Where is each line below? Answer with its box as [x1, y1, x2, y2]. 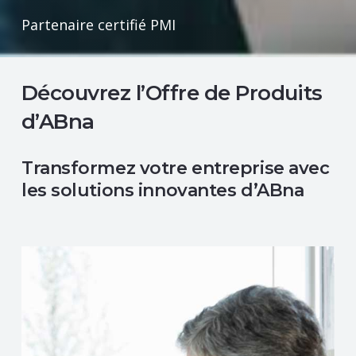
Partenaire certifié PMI [21, 14, 176, 34]
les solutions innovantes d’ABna [21, 179, 304, 201]
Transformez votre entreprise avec [21, 157, 330, 179]
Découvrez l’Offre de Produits [21, 79, 323, 106]
